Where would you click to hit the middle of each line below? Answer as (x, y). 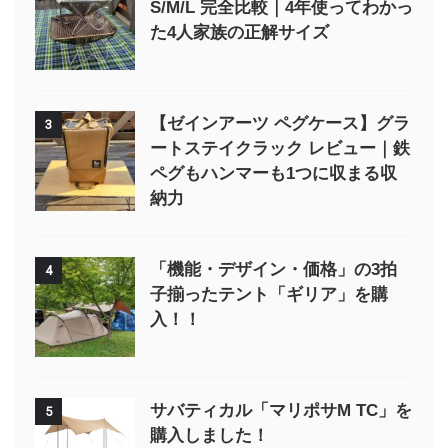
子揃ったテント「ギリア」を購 (269, 294)
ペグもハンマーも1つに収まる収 (273, 173)
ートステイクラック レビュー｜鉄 (280, 148)
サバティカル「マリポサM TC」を (281, 410)
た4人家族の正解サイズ (239, 32)
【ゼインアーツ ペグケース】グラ (280, 123)
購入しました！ (209, 435)
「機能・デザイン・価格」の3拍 (273, 269)
